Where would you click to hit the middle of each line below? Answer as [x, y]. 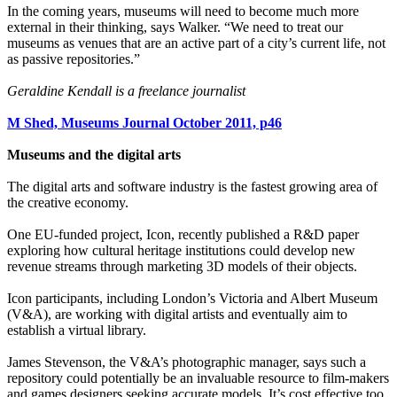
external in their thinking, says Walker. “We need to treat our [175, 27]
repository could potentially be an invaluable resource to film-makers [198, 378]
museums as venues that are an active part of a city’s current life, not [196, 43]
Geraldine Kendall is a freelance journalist [126, 91]
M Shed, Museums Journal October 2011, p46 [144, 123]
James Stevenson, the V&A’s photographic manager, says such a [187, 362]
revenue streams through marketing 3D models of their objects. [182, 267]
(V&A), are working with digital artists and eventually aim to [177, 315]
